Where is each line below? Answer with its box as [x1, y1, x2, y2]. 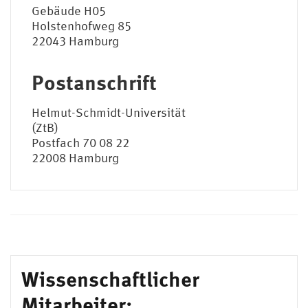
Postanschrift [32, 70, 157, 95]
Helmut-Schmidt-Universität [32, 105, 186, 120]
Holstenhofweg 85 [32, 19, 131, 34]
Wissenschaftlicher [21, 267, 199, 291]
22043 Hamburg [32, 34, 119, 49]
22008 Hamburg [32, 151, 119, 166]
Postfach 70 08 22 [32, 135, 129, 151]
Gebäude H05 [32, 3, 106, 19]
